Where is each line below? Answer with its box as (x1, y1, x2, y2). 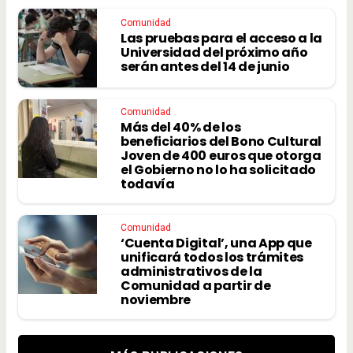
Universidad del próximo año (121, 43, 308, 62)
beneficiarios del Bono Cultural (121, 132, 322, 151)
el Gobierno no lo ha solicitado (121, 161, 317, 180)
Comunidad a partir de (121, 277, 271, 295)
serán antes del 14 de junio (121, 58, 290, 76)
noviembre (121, 291, 191, 310)
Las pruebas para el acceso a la (121, 29, 323, 48)
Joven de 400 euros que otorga (121, 147, 321, 165)
